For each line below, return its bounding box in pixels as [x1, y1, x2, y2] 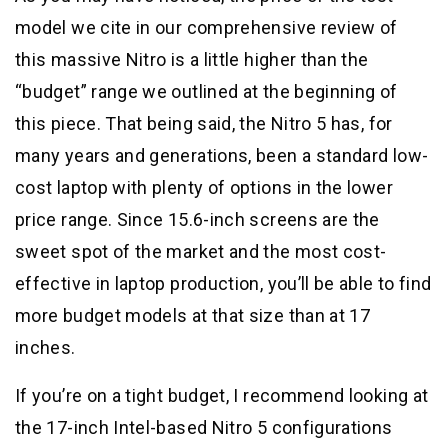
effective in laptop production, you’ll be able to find [15, 272, 432, 294]
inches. [15, 336, 76, 358]
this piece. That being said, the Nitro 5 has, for [15, 112, 393, 134]
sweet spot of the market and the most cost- [15, 240, 387, 262]
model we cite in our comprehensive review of [15, 16, 398, 38]
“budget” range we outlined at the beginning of [15, 80, 398, 102]
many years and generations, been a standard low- [15, 144, 429, 166]
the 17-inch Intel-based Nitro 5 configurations [15, 416, 393, 438]
